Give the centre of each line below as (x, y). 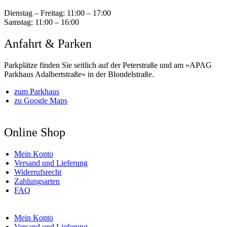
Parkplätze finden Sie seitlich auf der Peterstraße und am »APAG (108, 65)
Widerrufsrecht (38, 172)
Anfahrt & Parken (48, 44)
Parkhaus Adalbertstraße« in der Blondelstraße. (79, 74)
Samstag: (18, 22)
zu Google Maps (41, 100)
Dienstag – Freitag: (34, 13)
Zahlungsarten (37, 181)
